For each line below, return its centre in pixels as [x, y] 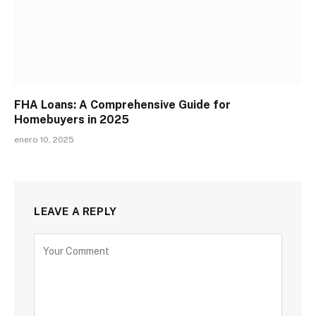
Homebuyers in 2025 [72, 119]
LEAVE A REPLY [75, 211]
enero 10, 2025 [44, 139]
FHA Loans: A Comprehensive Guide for [122, 104]
